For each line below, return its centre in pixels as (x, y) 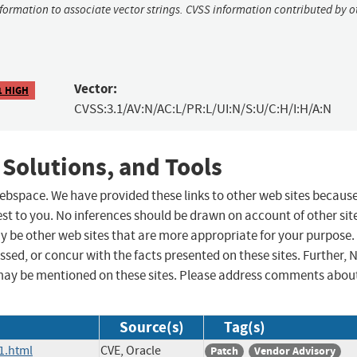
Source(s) (152, 328)
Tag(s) (245, 328)
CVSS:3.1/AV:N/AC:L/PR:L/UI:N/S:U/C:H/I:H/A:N (202, 109)
